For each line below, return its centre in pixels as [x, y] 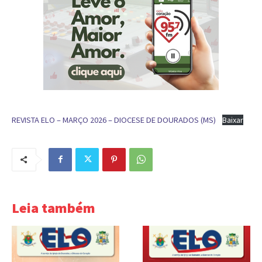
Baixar [232, 120]
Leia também [54, 208]
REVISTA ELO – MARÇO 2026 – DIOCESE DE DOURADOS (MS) [114, 120]
